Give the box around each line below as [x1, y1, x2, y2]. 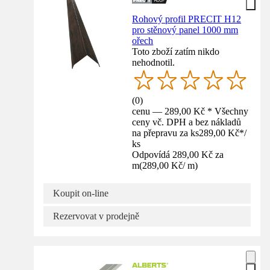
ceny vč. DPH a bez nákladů [132, 117, 242, 128]
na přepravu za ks [132, 128, 199, 139]
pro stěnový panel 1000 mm [132, 25, 239, 36]
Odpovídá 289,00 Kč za [132, 149, 224, 160]
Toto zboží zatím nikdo [132, 46, 220, 57]
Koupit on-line [53, 188, 108, 199]
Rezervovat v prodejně [53, 211, 139, 222]
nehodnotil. [132, 57, 175, 68]
